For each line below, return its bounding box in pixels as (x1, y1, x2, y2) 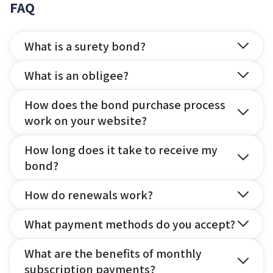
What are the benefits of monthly (24, 245, 202, 261)
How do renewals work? (24, 186, 153, 203)
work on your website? (24, 112, 147, 129)
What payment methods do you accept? (24, 216, 235, 232)
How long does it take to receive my (24, 141, 218, 158)
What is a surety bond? (24, 38, 146, 54)
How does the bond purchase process (24, 96, 225, 113)
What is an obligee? (24, 67, 129, 83)
